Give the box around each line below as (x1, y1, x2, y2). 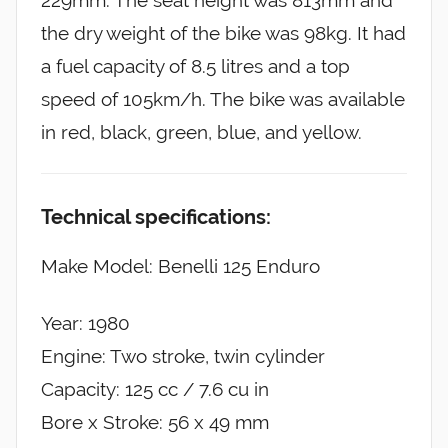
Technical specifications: (41, 205, 271, 230)
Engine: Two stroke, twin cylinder (41, 345, 325, 368)
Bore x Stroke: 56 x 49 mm (41, 411, 269, 434)
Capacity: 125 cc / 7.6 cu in (41, 378, 269, 401)
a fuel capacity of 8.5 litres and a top (41, 55, 350, 78)
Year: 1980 (41, 312, 130, 335)
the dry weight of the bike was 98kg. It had (41, 22, 406, 45)
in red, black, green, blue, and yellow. (41, 121, 362, 144)
